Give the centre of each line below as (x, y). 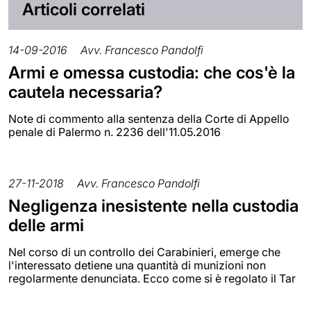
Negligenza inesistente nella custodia (153, 205)
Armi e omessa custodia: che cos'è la (152, 72)
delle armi (46, 225)
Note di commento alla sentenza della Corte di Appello (149, 118)
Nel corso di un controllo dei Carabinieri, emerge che (144, 252)
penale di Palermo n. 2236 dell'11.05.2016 (115, 132)
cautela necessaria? (85, 92)
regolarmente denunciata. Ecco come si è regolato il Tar (152, 278)
